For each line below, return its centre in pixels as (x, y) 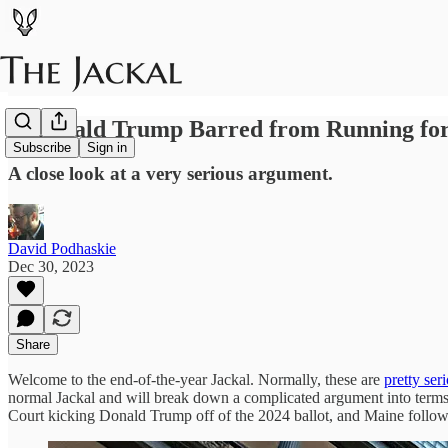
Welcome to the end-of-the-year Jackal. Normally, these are (196, 379)
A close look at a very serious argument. (170, 173)
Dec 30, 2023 (51, 266)
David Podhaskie (62, 248)
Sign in (107, 148)
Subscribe (42, 148)
